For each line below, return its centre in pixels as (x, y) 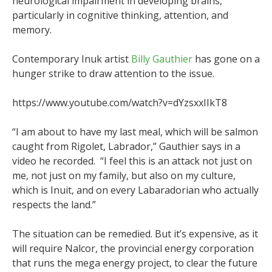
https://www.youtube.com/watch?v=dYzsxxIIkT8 (120, 103)
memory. (32, 30)
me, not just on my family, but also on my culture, (124, 176)
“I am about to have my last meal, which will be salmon (135, 132)
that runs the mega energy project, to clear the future (135, 263)
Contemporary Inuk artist (72, 59)
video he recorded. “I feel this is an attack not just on (132, 161)
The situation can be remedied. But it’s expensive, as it (135, 234)
